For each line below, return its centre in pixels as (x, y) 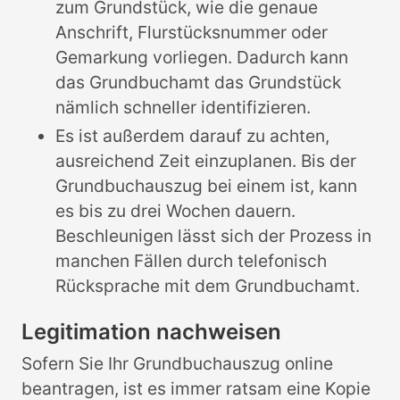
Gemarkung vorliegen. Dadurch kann (202, 57)
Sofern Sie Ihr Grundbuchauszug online (177, 364)
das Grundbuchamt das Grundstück (199, 82)
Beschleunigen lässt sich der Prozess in (214, 236)
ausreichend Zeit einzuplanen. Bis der (206, 161)
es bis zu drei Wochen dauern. (176, 211)
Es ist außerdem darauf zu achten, (193, 136)
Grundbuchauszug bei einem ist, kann (207, 186)
